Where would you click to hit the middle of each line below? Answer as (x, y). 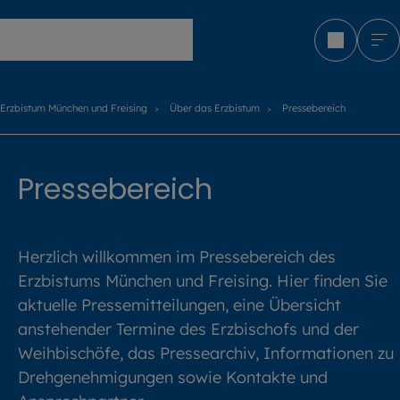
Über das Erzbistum (215, 108)
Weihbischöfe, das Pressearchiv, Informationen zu (206, 353)
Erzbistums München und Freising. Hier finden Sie (203, 280)
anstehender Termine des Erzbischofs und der (188, 329)
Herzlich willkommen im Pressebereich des (177, 256)
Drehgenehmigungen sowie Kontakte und (173, 377)
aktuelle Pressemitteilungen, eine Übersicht (179, 304)
